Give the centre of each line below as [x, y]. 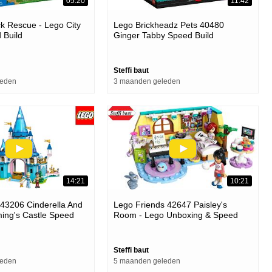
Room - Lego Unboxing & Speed [176, 215]
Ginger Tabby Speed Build [164, 35]
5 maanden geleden [147, 261]
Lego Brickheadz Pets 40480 [169, 25]
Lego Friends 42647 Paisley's [170, 205]
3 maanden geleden [147, 81]
